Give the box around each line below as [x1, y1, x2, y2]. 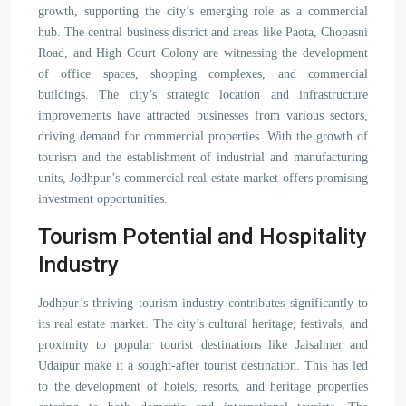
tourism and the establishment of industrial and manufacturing [38, 150, 368, 164]
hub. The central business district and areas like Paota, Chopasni [38, 25, 368, 39]
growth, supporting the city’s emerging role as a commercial [38, 5, 368, 18]
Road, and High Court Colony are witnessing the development [38, 46, 368, 60]
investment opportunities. [38, 192, 168, 206]
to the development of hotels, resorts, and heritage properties [38, 380, 368, 393]
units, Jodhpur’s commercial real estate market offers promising [38, 171, 368, 185]
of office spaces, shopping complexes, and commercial [38, 67, 368, 81]
